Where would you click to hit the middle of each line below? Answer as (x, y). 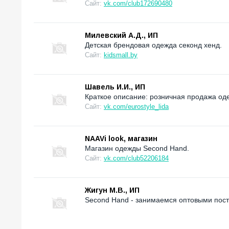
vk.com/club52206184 (136, 158)
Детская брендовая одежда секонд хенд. (153, 45)
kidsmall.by (121, 55)
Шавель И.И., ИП (115, 87)
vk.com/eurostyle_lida (136, 107)
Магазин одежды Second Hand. (137, 148)
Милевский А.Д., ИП (121, 36)
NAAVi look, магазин (121, 139)
